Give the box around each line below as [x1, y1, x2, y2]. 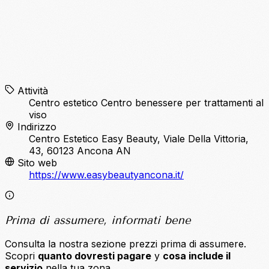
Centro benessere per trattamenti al [101, 97, 264, 109]
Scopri [5, 250, 38, 262]
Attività [14, 85, 48, 97]
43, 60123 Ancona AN [29, 145, 131, 157]
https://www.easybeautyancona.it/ [29, 169, 184, 181]
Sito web [14, 157, 57, 169]
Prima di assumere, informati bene [5, 213, 191, 227]
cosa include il [163, 250, 231, 262]
